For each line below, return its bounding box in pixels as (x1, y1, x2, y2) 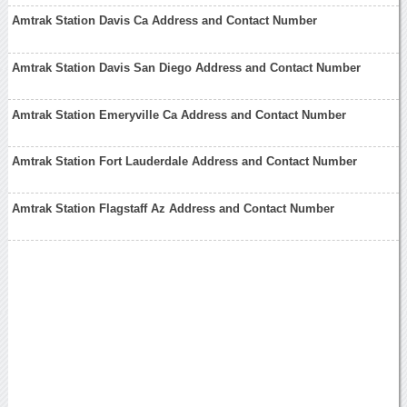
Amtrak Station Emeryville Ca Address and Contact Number (12, 107, 347, 122)
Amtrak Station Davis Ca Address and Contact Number (12, 14, 318, 28)
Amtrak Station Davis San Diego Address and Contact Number (12, 60, 362, 74)
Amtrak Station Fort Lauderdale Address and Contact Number (12, 154, 358, 169)
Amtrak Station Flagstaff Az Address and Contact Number (12, 201, 335, 215)
